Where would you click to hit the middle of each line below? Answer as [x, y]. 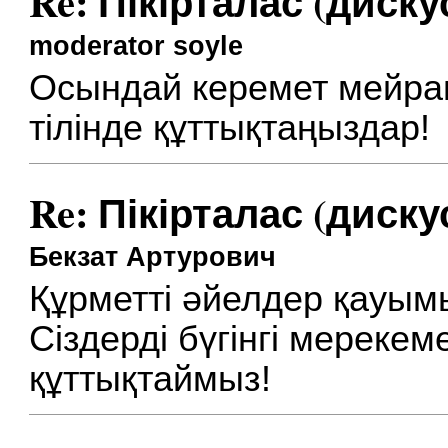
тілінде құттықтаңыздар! [230, 128]
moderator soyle [136, 45]
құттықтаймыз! [150, 379]
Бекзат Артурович [153, 256]
